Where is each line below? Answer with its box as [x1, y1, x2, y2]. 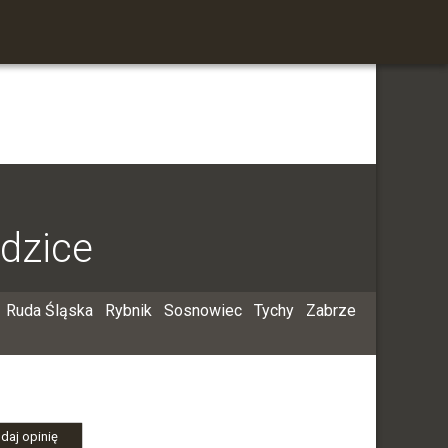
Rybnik [104, 301, 152, 320]
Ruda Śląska [5, 301, 93, 320]
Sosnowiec [163, 301, 242, 320]
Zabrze [305, 301, 356, 320]
